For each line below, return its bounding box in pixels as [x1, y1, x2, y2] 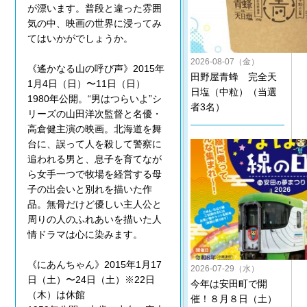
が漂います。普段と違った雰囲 [27, 3, 162, 14]
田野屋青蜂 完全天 [190, 71, 277, 82]
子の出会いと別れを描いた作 [27, 184, 153, 195]
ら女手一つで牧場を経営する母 [27, 169, 162, 180]
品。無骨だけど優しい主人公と [27, 199, 162, 210]
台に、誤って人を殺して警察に [27, 138, 162, 150]
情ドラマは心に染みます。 [27, 229, 143, 241]
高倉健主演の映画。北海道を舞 [27, 123, 162, 135]
